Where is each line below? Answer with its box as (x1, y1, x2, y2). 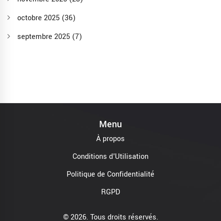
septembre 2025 (17, 32, 72, 42)
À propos (96, 134, 125, 145)
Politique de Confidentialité (67, 169, 154, 180)
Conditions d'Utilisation (73, 151, 148, 162)
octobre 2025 (17, 13, 62, 24)
